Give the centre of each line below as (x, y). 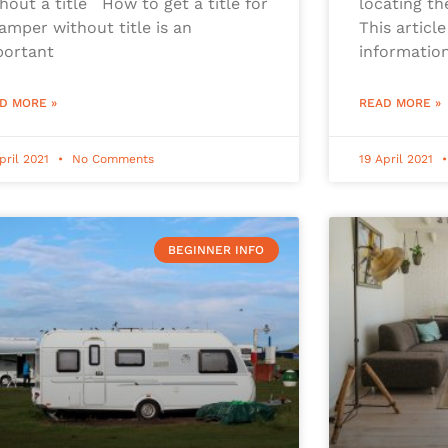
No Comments (111, 158)
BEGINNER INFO (216, 249)
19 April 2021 (397, 158)
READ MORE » (399, 102)
